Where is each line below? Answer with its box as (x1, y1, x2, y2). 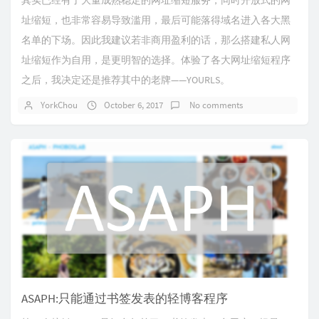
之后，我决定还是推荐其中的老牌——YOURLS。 (21, 73, 230, 87)
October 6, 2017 (104, 99, 163, 112)
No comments (187, 99, 243, 112)
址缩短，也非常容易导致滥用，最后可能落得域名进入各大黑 (21, 14, 291, 27)
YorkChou (41, 99, 78, 112)
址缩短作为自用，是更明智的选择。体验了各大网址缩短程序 (21, 53, 291, 67)
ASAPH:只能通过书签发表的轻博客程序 (21, 291, 228, 307)
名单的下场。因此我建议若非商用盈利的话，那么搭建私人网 (21, 33, 291, 47)
